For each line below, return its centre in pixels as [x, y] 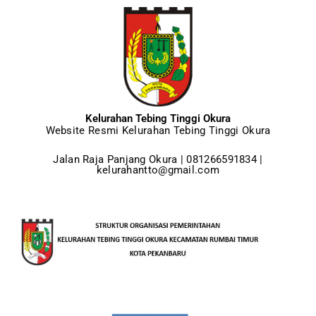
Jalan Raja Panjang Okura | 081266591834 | [158, 160]
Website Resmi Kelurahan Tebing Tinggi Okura [158, 131]
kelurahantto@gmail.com [158, 170]
